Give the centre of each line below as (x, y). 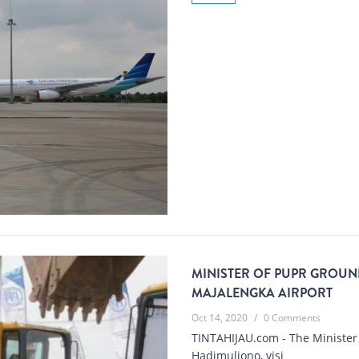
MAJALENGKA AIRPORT (262, 293)
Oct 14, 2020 (220, 318)
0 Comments (292, 318)
